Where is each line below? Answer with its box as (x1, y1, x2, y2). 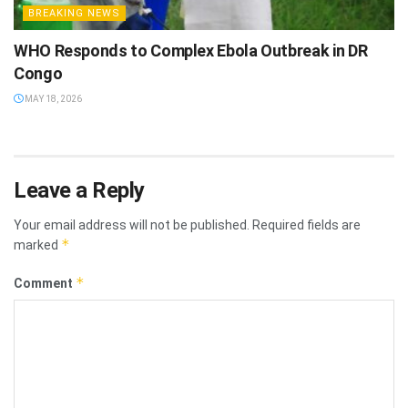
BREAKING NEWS (28, 6, 120, 19)
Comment (14, 275, 76, 291)
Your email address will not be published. (14, 217, 250, 232)
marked (14, 237, 61, 252)
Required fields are (252, 217, 361, 232)
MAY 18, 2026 (23, 93, 82, 104)
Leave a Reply (14, 177, 145, 203)
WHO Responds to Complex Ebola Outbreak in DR (14, 40, 368, 60)
